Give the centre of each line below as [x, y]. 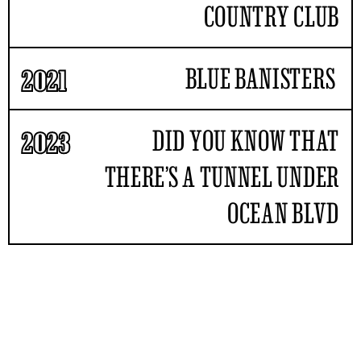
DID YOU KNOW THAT [246, 140]
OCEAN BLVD [283, 213]
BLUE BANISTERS [262, 78]
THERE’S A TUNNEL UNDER [222, 176]
